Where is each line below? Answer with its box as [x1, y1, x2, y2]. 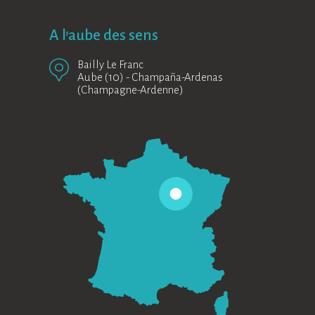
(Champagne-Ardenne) [77, 84, 184, 96]
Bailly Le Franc [77, 58, 143, 70]
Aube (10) [77, 71, 124, 83]
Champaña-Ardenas [131, 71, 223, 83]
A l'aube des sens [49, 27, 158, 44]
